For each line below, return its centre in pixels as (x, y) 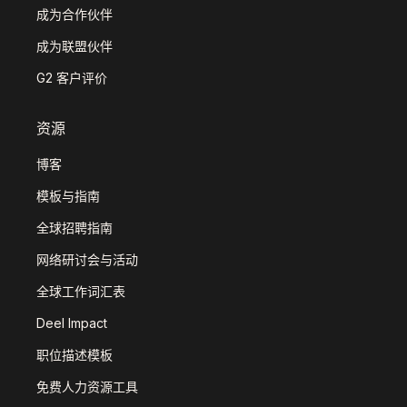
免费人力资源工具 (87, 387)
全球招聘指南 (74, 228)
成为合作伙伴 (74, 14)
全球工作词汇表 (81, 291)
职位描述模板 (74, 355)
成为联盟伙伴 (74, 46)
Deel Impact (72, 323)
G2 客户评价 (72, 78)
